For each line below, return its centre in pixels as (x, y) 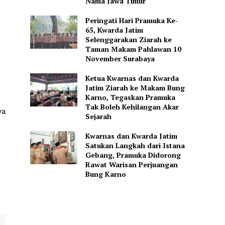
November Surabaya (120, 59)
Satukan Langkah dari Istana (135, 146)
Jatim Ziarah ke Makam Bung (135, 88)
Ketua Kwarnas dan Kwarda (132, 78)
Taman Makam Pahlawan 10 (133, 49)
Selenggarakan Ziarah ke (128, 40)
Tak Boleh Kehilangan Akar (132, 107)
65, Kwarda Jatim (114, 30)
